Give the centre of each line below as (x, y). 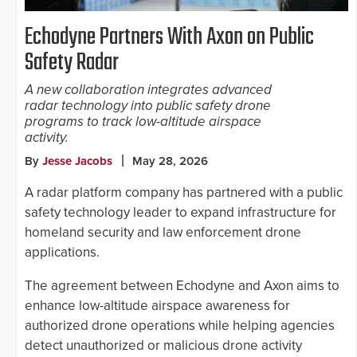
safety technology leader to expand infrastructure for (180, 213)
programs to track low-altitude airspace (143, 122)
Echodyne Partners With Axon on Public (169, 38)
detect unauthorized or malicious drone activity (163, 346)
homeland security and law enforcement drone (163, 233)
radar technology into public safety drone (148, 106)
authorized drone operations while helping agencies (180, 326)
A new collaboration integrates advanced (148, 90)
